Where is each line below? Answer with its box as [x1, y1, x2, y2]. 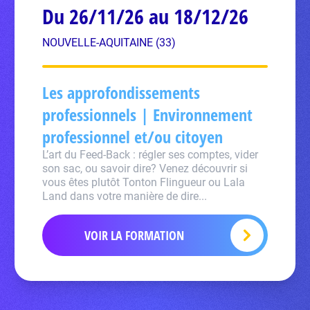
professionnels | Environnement [42, 103, 253, 126]
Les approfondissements [42, 81, 201, 104]
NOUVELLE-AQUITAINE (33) [42, 36, 176, 49]
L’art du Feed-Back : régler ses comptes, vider [42, 148, 259, 161]
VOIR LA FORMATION [84, 227, 184, 244]
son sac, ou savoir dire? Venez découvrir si [42, 162, 248, 175]
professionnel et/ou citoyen [42, 125, 224, 148]
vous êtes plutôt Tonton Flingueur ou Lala [42, 176, 246, 189]
